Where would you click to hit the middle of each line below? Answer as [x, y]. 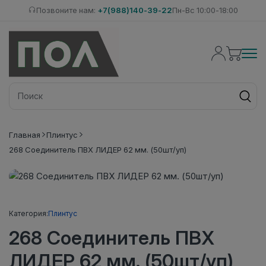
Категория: [28, 213]
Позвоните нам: [66, 10]
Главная [25, 134]
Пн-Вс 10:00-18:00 [205, 10]
